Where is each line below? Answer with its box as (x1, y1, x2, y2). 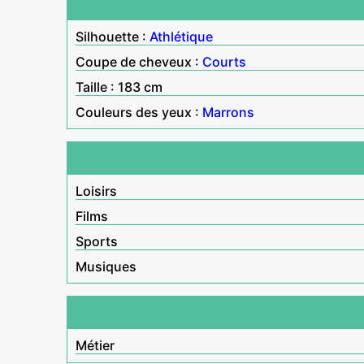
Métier (76, 336, 115, 353)
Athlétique (149, 28, 213, 45)
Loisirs (76, 182, 117, 199)
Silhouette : (76, 28, 149, 45)
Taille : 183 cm (76, 78, 162, 95)
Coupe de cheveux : (76, 53, 202, 70)
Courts (202, 53, 246, 70)
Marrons (202, 103, 254, 120)
